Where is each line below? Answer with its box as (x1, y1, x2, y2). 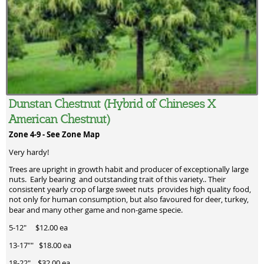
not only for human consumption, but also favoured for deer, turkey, (9, 194, 249, 205)
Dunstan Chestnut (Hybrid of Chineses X (9, 95, 215, 111)
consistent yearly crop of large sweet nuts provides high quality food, (9, 184, 251, 195)
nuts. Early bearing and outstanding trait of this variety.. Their (9, 174, 226, 185)
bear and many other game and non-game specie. (9, 205, 183, 216)
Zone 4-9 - (9, 128, 47, 140)
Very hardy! (9, 147, 49, 157)
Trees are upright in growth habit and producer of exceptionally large (9, 164, 249, 175)
